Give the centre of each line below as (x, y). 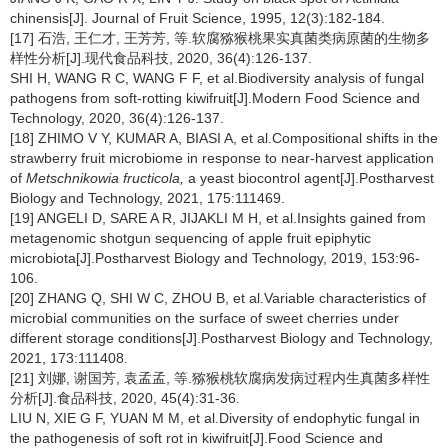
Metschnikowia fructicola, (105, 178)
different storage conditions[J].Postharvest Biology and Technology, (221, 338)
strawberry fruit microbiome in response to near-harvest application (222, 158)
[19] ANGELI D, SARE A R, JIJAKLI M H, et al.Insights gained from (218, 218)
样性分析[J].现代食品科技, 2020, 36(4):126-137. (161, 58)
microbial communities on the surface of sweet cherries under (204, 318)
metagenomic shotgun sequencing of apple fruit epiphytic (190, 238)
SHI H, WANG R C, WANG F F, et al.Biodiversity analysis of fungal (217, 78)
